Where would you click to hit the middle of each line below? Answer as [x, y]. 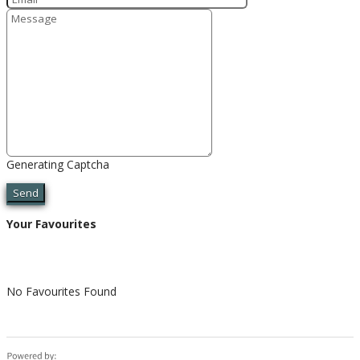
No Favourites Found [61, 292]
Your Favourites [51, 224]
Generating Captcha [58, 164]
